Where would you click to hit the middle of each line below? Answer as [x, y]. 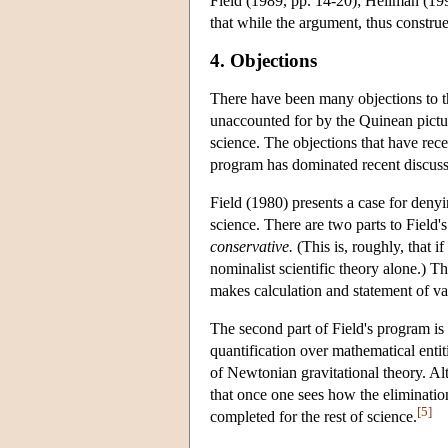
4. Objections [263, 60]
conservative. [251, 246]
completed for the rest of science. [313, 416]
